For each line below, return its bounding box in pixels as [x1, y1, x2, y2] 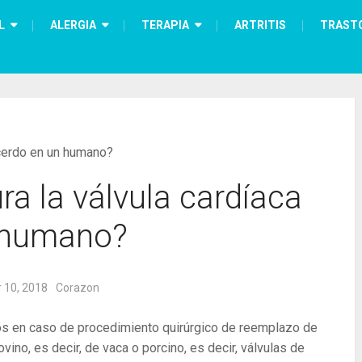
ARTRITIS [234, 19, 286, 32]
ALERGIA [50, 19, 96, 32]
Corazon [56, 281, 99, 294]
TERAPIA [141, 19, 189, 32]
